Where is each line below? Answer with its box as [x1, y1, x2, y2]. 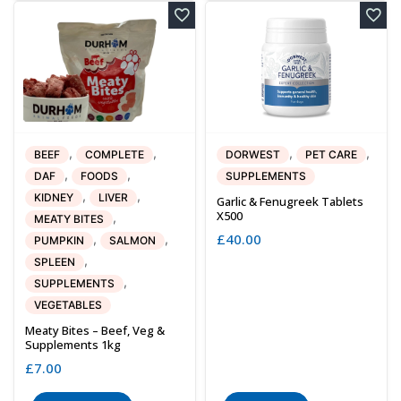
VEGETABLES [34, 297, 102, 311]
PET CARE [305, 147, 357, 161]
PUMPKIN [34, 233, 84, 247]
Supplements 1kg [25, 336, 121, 353]
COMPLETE [85, 147, 144, 161]
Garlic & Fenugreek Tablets [217, 192, 363, 209]
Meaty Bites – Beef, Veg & [25, 321, 165, 338]
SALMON [109, 233, 156, 247]
